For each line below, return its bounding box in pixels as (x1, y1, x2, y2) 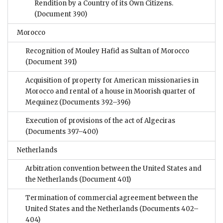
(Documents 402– (138, 205, 199, 214)
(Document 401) (78, 175, 131, 184)
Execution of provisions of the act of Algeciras (25, 116, 175, 125)
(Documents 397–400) (25, 127, 98, 136)
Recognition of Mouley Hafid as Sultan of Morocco (25, 47, 189, 56)
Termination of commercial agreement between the (25, 194, 198, 203)
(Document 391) (25, 58, 77, 67)
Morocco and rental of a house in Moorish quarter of (25, 87, 195, 96)
